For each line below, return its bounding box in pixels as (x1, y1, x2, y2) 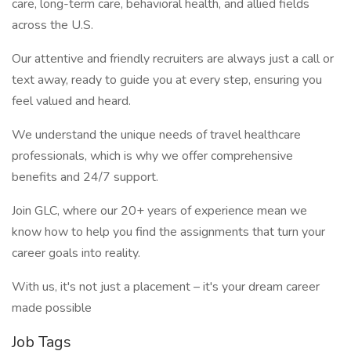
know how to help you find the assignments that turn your (12, 223, 325, 241)
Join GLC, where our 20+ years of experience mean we (12, 202, 307, 219)
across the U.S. (12, 16, 96, 34)
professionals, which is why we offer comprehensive (12, 147, 293, 165)
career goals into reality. (12, 244, 143, 262)
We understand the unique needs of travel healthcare (12, 126, 301, 143)
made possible (12, 299, 92, 317)
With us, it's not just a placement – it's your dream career (12, 278, 320, 295)
